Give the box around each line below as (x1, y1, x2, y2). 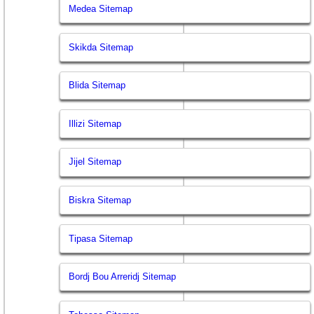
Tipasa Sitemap (69, 233, 133, 244)
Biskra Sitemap (69, 194, 132, 205)
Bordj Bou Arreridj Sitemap (69, 271, 177, 282)
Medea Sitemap (69, 3, 133, 14)
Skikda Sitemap (69, 41, 134, 53)
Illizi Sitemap (69, 118, 122, 129)
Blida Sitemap (69, 80, 126, 91)
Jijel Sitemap (69, 156, 122, 168)
